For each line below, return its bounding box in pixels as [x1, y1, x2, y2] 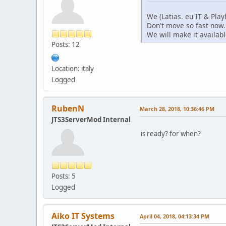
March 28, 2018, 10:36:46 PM [140, 104, 214, 112]
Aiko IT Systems [51, 210, 115, 221]
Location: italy [51, 64, 94, 73]
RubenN [51, 102, 84, 114]
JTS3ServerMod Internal [51, 115, 131, 124]
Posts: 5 [51, 171, 76, 181]
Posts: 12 [51, 39, 80, 49]
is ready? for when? [141, 129, 201, 138]
